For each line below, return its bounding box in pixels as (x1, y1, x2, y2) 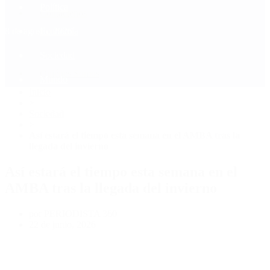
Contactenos (40, 7, 87, 18)
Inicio (29, 86, 51, 97)
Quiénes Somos (40, 67, 99, 78)
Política (40, 1, 68, 12)
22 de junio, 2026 (29, 219, 96, 230)
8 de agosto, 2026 (5, 25, 72, 36)
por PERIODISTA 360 (29, 208, 117, 219)
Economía (40, 25, 78, 36)
